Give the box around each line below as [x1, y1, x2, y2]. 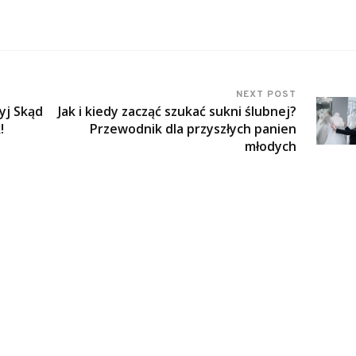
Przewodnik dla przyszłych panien [90, 120, 297, 138]
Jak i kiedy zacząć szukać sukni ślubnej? [58, 103, 297, 121]
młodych [245, 137, 297, 156]
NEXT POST [236, 88, 297, 102]
